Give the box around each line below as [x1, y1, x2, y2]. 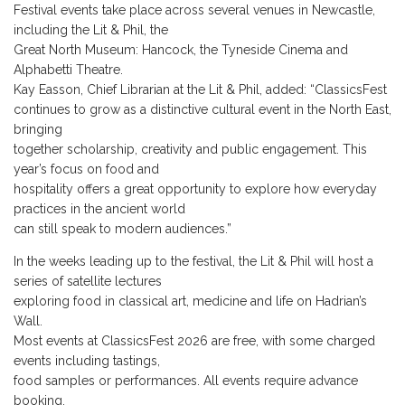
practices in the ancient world [14, 202, 185, 217]
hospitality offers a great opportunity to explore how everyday [14, 182, 377, 197]
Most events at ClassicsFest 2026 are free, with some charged [14, 334, 375, 349]
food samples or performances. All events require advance [14, 373, 358, 389]
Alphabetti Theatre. [14, 62, 123, 78]
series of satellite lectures [14, 274, 162, 289]
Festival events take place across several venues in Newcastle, [14, 3, 375, 18]
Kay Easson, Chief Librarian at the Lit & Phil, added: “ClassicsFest [14, 82, 387, 98]
